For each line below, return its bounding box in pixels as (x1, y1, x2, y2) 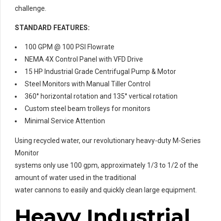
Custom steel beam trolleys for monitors (25, 104, 150, 112)
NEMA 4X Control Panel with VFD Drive (25, 55, 143, 63)
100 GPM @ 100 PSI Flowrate (25, 42, 114, 51)
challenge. (15, 4, 46, 12)
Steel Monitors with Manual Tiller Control (25, 79, 150, 88)
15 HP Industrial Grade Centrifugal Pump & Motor (25, 67, 176, 75)
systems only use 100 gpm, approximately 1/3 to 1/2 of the (15, 161, 198, 169)
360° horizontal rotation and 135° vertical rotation (25, 92, 178, 100)
